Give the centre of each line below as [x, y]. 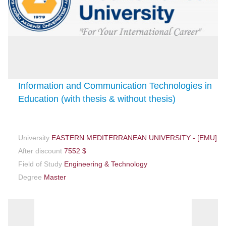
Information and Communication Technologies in [115, 86]
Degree [30, 177]
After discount [40, 151]
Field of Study [40, 164]
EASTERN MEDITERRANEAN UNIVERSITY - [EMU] [133, 137]
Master [54, 177]
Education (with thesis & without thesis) [97, 99]
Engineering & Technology [105, 164]
